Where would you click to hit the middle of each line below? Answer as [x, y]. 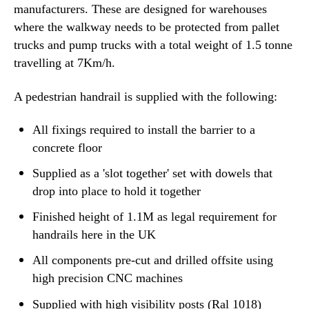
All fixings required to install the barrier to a [144, 129]
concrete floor [68, 147]
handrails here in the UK [94, 235]
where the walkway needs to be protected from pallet [147, 27]
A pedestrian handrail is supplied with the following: [146, 96]
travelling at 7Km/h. [64, 63]
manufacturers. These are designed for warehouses [140, 9]
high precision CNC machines [108, 278]
